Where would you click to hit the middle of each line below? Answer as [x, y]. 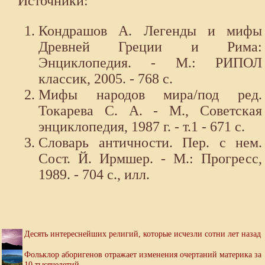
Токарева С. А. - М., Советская [150, 111]
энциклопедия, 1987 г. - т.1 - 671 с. [142, 127]
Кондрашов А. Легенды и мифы [150, 31]
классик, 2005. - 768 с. [106, 79]
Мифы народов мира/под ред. [150, 95]
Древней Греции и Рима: [150, 47]
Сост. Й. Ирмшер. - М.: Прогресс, [150, 159]
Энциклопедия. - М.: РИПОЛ [150, 63]
